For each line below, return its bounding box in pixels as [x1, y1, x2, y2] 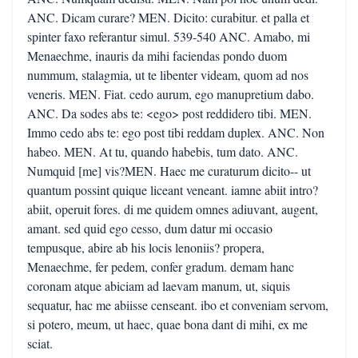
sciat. [27, 335, 53, 352]
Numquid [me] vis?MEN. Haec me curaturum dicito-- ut [27, 162, 311, 179]
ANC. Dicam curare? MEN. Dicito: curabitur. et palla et [27, 9, 309, 26]
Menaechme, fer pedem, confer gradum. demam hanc [27, 258, 294, 275]
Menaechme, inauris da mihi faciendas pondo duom [27, 47, 287, 64]
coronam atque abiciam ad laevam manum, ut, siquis [27, 277, 290, 294]
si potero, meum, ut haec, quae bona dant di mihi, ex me [27, 316, 308, 332]
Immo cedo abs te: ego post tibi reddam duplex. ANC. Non [27, 124, 324, 141]
